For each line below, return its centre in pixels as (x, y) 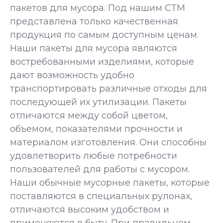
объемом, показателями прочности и (96, 129)
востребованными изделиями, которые (102, 62)
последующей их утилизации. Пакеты (98, 102)
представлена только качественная (94, 22)
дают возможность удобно (72, 75)
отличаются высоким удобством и (90, 210)
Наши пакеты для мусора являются (94, 49)
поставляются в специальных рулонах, (101, 196)
